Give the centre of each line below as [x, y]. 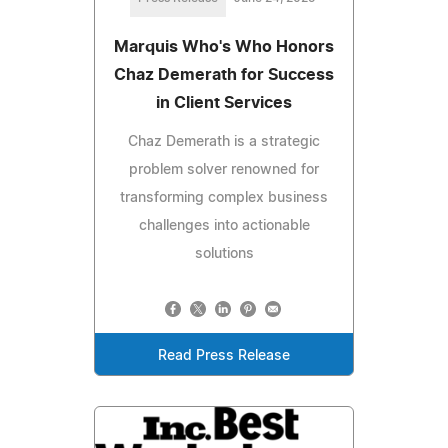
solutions [224, 254]
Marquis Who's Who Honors [224, 47]
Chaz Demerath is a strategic [224, 142]
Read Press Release [224, 356]
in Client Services [224, 103]
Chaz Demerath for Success [224, 75]
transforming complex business [224, 198]
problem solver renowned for [224, 170]
